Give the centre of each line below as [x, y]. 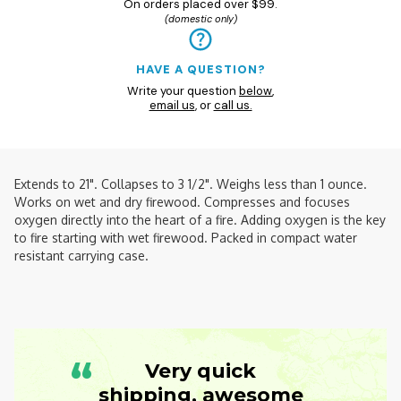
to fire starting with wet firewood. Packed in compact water [186, 238]
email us [172, 106]
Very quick [200, 371]
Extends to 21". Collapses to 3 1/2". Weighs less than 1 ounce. [191, 184]
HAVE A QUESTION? [200, 70]
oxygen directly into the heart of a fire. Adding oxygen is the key [200, 220]
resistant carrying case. [83, 256]
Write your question [183, 91]
